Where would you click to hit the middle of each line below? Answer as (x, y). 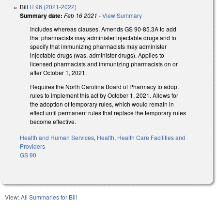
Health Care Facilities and (151, 138)
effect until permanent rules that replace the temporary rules (108, 113)
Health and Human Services (57, 138)
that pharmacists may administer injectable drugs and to (103, 38)
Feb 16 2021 (81, 15)
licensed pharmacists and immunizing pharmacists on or (104, 64)
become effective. (53, 122)
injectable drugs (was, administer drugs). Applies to (97, 55)
